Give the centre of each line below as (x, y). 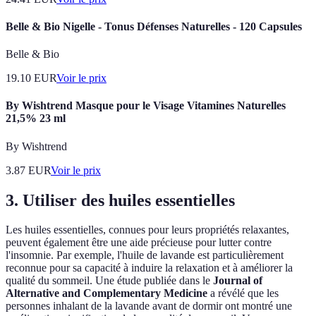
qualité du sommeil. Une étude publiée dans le (109, 281)
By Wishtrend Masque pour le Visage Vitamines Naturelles (146, 106)
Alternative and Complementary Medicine (107, 293)
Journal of (238, 281)
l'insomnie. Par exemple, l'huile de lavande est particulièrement (145, 255)
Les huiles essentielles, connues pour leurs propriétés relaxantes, (147, 230)
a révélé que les (243, 293)
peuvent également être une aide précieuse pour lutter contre (139, 243)
